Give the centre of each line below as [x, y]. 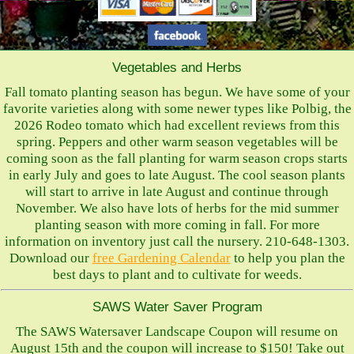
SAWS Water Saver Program [177, 307]
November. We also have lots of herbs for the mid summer [177, 208]
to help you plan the [288, 258]
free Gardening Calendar [161, 258]
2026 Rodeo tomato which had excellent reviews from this [177, 125]
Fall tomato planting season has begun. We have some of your [177, 92]
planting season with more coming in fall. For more [177, 225]
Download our [51, 258]
